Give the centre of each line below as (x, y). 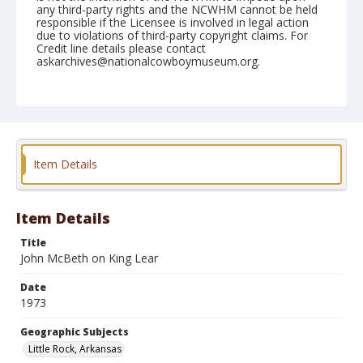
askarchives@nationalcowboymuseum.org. (148, 61)
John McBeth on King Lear (89, 258)
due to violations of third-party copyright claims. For (172, 35)
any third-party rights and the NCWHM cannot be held (177, 9)
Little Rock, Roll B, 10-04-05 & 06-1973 (139, 106)
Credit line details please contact (121, 48)
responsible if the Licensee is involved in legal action (173, 22)
